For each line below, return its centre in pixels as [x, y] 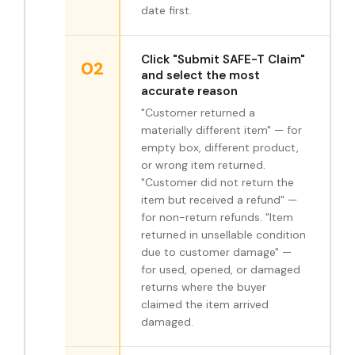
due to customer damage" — [216, 252]
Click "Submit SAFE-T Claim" [223, 60]
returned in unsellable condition [223, 235]
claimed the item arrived [205, 305]
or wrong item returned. [203, 165]
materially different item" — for [221, 130]
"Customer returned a [198, 113]
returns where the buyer [204, 287]
